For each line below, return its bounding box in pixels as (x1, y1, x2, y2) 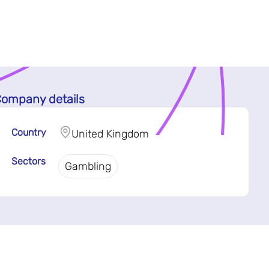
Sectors (11, 155, 46, 167)
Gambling (64, 159, 111, 173)
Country (11, 126, 46, 138)
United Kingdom (71, 127, 149, 141)
